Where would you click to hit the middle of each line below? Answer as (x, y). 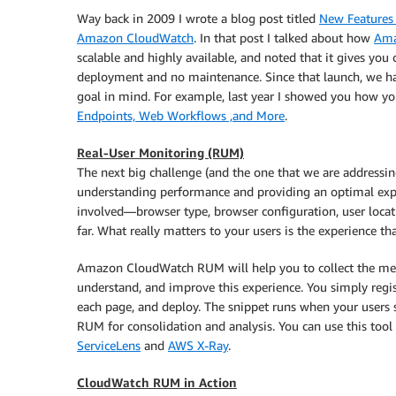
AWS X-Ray (198, 345)
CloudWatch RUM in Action (157, 382)
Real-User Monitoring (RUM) (160, 152)
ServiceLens (109, 345)
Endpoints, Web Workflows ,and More (181, 115)
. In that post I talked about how (284, 38)
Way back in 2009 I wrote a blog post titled (198, 18)
